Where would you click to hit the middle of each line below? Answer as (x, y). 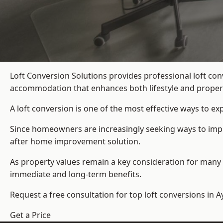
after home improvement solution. (76, 142)
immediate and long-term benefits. (76, 174)
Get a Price (30, 215)
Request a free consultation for (70, 195)
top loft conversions (167, 195)
